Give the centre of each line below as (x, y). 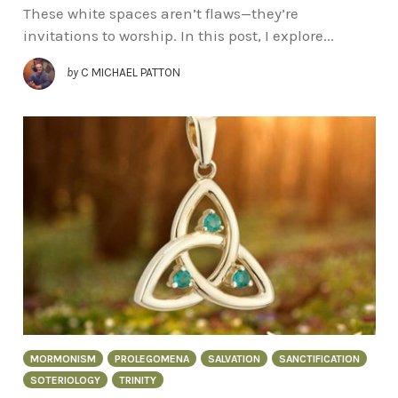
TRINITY (137, 380)
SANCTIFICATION (319, 358)
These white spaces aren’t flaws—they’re (160, 14)
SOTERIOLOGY (65, 380)
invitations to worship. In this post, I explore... (178, 36)
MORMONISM (63, 358)
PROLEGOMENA (151, 358)
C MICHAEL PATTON (130, 73)
